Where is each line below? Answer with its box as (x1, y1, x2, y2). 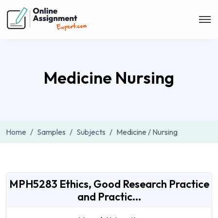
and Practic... (77, 190, 141, 203)
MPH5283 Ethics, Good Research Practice (9, 177, 209, 191)
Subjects (76, 127, 106, 137)
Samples (37, 127, 66, 137)
